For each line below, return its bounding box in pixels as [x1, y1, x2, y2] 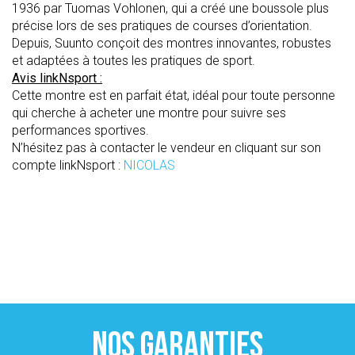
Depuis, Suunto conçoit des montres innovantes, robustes [12, 36, 331, 51]
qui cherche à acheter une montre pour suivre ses [12, 105, 286, 120]
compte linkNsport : [12, 158, 124, 173]
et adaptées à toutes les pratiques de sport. [12, 53, 258, 68]
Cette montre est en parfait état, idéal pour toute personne [12, 88, 335, 103]
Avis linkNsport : [12, 71, 102, 86]
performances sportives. [12, 123, 149, 138]
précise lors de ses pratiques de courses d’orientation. [12, 18, 312, 33]
